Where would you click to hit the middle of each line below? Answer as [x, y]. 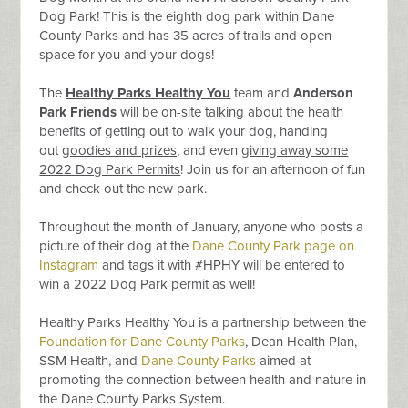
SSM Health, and [91, 361]
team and [262, 93]
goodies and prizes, [121, 151]
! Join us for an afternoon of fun [273, 170]
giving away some [295, 151]
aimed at [284, 361]
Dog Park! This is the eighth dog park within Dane [187, 17]
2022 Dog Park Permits [110, 170]
